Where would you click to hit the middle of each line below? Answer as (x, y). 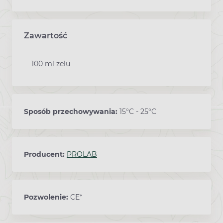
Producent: (45, 154)
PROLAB (82, 154)
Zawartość (46, 35)
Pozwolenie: (47, 197)
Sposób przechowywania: (72, 111)
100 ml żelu (51, 63)
